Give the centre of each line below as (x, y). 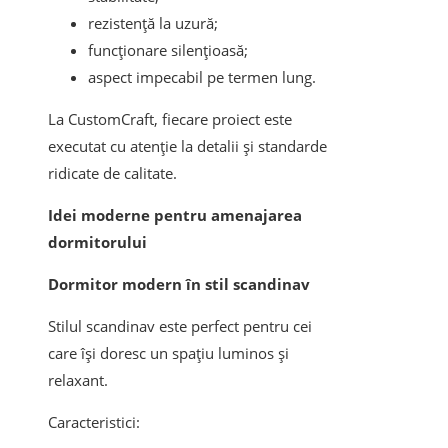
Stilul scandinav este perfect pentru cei (180, 326)
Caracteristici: (94, 422)
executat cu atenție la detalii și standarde (187, 146)
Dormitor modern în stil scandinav (179, 284)
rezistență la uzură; (153, 23)
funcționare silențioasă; (168, 50)
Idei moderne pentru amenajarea (175, 215)
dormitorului (97, 242)
